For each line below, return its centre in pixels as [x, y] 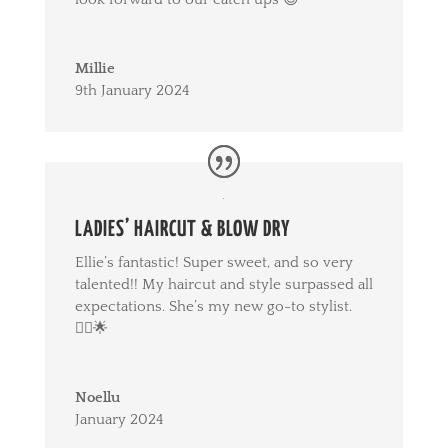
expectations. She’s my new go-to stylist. [213, 306]
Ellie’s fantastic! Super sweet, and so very [213, 262]
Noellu [97, 397]
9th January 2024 [132, 90]
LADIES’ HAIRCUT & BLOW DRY [182, 229]
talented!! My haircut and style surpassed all [223, 284]
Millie [94, 68]
